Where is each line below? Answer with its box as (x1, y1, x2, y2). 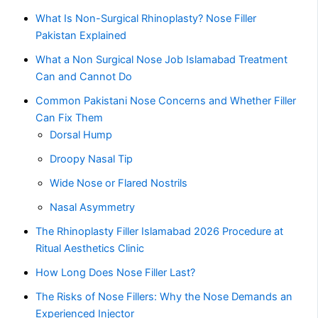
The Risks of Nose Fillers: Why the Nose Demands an (35, 290, 293, 304)
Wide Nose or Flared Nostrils (50, 177, 188, 190)
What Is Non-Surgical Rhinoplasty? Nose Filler (35, 12, 257, 26)
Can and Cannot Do (35, 70, 133, 84)
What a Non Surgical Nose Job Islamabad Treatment (35, 53, 288, 67)
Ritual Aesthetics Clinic (35, 242, 145, 256)
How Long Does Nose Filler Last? (35, 266, 196, 280)
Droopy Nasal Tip (50, 153, 133, 166)
